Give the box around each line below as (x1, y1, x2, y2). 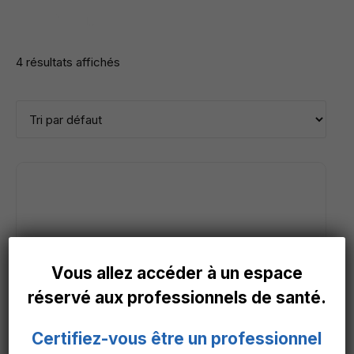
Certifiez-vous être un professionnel (32, 329, 322, 349)
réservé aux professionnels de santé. (27, 288, 326, 308)
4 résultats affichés (16, 55, 120, 70)
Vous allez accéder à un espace (51, 263, 303, 284)
